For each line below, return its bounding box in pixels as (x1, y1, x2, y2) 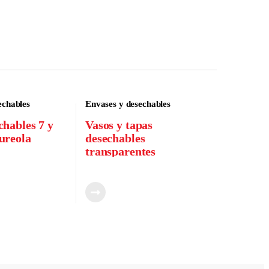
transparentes (85, 144, 156, 158)
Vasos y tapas (85, 118, 153, 131)
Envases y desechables (85, 99, 171, 109)
